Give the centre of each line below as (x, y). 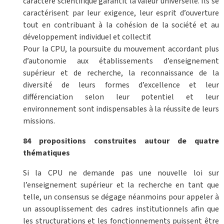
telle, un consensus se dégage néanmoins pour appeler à (121, 197)
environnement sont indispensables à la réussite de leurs (121, 109)
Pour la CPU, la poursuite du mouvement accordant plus (121, 49)
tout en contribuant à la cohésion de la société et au (121, 25)
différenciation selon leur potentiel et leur (121, 97)
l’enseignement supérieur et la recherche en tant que (121, 185)
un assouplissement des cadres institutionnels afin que (121, 209)
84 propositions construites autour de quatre (121, 141)
